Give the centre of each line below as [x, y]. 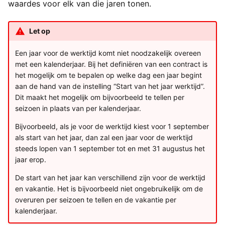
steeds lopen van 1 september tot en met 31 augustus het [110, 148]
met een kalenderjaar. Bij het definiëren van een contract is [111, 64]
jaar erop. [30, 159]
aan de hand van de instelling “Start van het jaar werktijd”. [110, 86]
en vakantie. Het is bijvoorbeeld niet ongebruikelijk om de [109, 189]
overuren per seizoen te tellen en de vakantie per [95, 200]
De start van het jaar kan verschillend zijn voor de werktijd [110, 178]
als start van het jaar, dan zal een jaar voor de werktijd [104, 137]
